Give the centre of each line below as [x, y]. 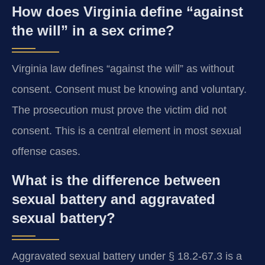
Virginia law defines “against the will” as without [123, 69]
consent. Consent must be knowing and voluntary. [129, 90]
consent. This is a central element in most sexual [127, 131]
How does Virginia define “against [127, 12]
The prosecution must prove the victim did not [119, 110]
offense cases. [46, 152]
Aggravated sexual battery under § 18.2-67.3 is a [127, 256]
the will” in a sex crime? [93, 31]
